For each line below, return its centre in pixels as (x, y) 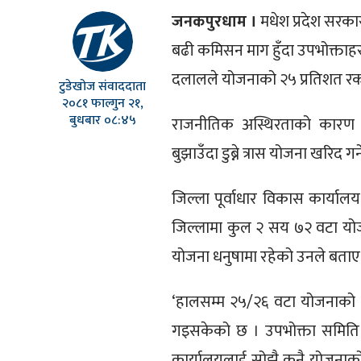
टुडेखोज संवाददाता (103, 86)
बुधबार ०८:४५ (102, 120)
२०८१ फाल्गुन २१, (102, 103)
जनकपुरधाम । (214, 21)
